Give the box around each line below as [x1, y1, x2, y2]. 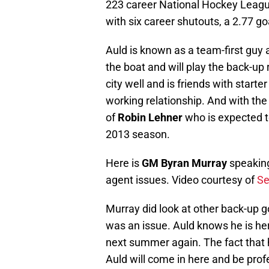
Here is [106, 157, 142, 170]
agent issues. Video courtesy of [106, 174, 257, 187]
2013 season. [106, 128, 170, 141]
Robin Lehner [118, 111, 183, 124]
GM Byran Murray [142, 157, 227, 170]
